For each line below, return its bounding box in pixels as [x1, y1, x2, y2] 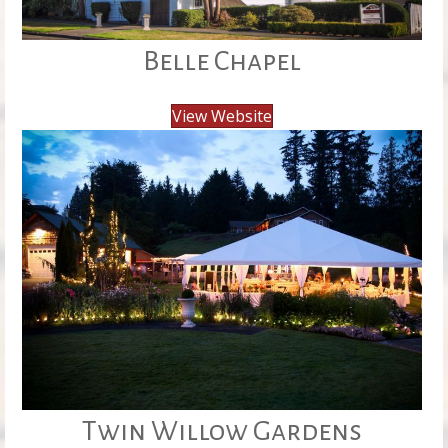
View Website [171, 104, 272, 127]
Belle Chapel [142, 45, 301, 76]
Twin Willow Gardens [81, 415, 362, 446]
